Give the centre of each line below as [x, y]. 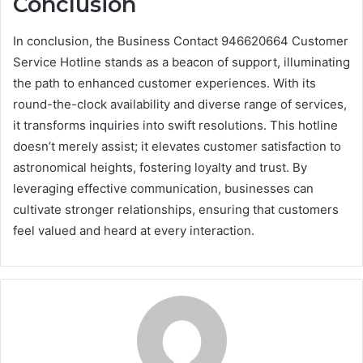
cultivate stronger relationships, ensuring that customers [176, 209]
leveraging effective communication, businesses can [163, 188]
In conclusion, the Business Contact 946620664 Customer [181, 41]
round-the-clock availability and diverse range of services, [180, 104]
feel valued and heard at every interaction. [134, 230]
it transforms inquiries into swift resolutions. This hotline [175, 125]
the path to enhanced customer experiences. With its [164, 83]
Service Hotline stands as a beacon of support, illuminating [181, 62]
